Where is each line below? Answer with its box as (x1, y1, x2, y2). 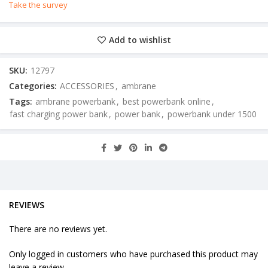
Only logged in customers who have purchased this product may (9, 248, 258, 260)
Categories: (9, 80, 59, 92)
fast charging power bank (10, 108, 108, 120)
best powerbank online (123, 96, 211, 108)
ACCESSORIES (60, 80, 114, 92)
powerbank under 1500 (167, 108, 257, 120)
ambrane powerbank (35, 96, 115, 108)
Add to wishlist (108, 34, 171, 46)
